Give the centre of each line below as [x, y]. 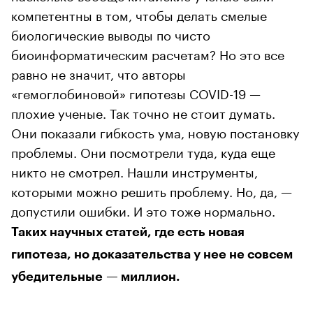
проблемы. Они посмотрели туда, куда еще [143, 151]
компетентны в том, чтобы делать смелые [139, 14]
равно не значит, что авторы [99, 72]
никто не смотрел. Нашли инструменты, [134, 170]
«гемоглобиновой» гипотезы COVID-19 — [136, 92]
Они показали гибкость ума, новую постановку [155, 131]
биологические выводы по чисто [111, 33]
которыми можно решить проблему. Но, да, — [152, 190]
